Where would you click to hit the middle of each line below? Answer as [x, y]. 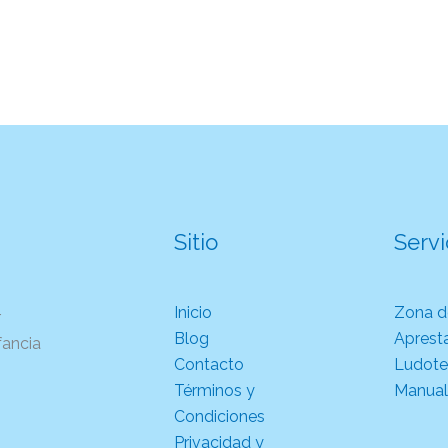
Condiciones [219, 416]
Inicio [193, 312]
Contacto [209, 364]
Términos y [214, 390]
